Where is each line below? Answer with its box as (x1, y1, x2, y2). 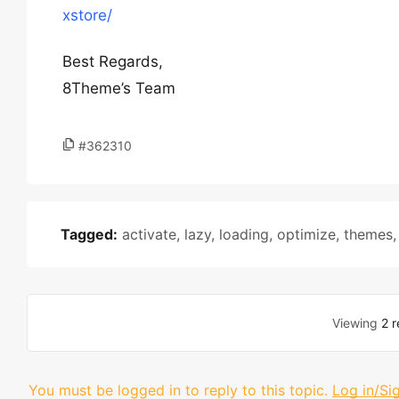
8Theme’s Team (62, 79, 175, 97)
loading (219, 225, 269, 243)
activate (122, 225, 176, 243)
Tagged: (61, 225, 118, 243)
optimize (277, 225, 336, 243)
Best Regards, (62, 53, 163, 70)
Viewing (331, 315, 381, 330)
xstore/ (62, 6, 112, 24)
